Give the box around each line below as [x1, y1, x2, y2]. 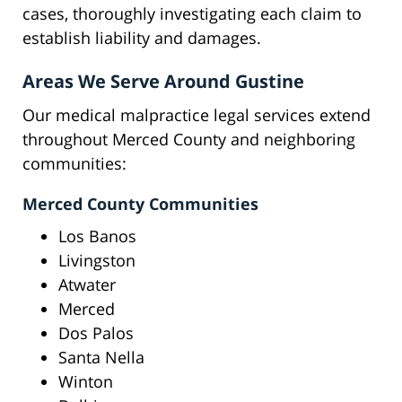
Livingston [58, 249, 135, 272]
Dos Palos [58, 322, 134, 345]
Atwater [58, 274, 116, 296]
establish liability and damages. [22, 27, 261, 49]
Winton [58, 371, 113, 393]
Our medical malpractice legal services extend [22, 104, 371, 127]
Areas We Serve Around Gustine [22, 69, 304, 94]
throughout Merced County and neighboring [22, 128, 355, 151]
